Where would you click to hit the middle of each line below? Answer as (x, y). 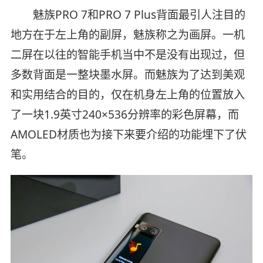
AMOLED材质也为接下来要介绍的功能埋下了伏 (128, 134)
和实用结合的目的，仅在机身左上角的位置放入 (127, 94)
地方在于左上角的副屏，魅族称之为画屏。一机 (127, 34)
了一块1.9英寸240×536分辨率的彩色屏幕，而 (124, 114)
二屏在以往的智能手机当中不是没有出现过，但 (127, 54)
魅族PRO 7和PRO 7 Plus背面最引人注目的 (128, 14)
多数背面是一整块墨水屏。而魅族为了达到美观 (127, 74)
